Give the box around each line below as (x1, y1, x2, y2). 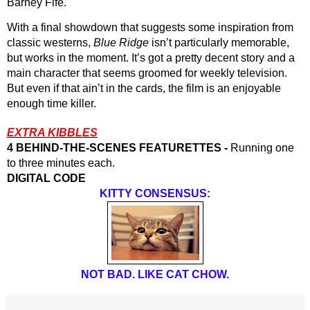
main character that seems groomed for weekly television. (7, 67, 287, 80)
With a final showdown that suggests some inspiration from (7, 21, 293, 34)
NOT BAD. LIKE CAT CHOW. (81, 268, 229, 281)
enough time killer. (7, 98, 96, 110)
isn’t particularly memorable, (149, 37, 289, 49)
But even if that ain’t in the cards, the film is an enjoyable (7, 82, 281, 95)
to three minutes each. (7, 157, 115, 170)
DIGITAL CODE (7, 172, 86, 185)
